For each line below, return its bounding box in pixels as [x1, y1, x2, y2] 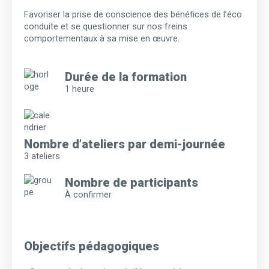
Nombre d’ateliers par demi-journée [24, 137, 225, 152]
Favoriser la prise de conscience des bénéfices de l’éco [24, 9, 242, 20]
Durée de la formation [65, 70, 187, 85]
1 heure [65, 83, 94, 95]
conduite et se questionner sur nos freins [24, 21, 187, 32]
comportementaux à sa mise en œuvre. [24, 33, 180, 44]
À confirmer [65, 189, 112, 201]
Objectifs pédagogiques [24, 239, 159, 254]
